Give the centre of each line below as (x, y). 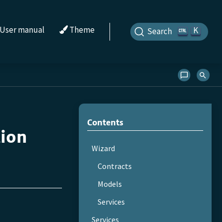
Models (110, 184)
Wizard (103, 148)
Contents (105, 122)
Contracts (115, 166)
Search (159, 31)
